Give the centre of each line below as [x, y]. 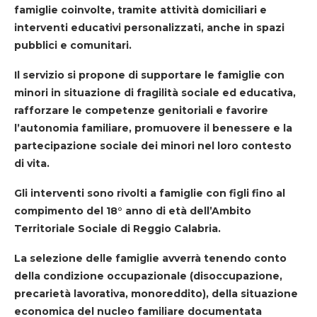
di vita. [32, 163]
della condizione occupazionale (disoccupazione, [148, 276]
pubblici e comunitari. [73, 45]
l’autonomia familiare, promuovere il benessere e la [153, 128]
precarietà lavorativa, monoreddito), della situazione [156, 293]
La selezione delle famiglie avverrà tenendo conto [150, 258]
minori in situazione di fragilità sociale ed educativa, [155, 92]
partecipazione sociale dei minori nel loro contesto [153, 145]
